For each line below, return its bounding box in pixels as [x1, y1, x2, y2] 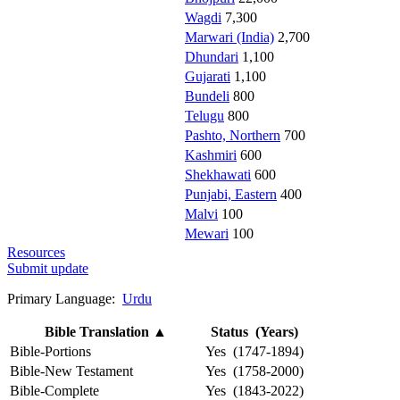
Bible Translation [45, 323, 153, 339]
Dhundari [185, 48, 238, 64]
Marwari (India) [185, 29, 274, 45]
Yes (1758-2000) [205, 362, 304, 379]
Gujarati [185, 68, 230, 84]
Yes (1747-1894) [205, 343, 304, 359]
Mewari [185, 225, 229, 241]
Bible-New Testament [10, 362, 133, 379]
